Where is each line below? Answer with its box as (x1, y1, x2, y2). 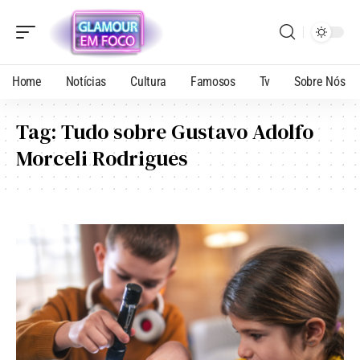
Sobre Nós (294, 74, 346, 89)
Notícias (65, 74, 107, 89)
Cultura (130, 74, 166, 89)
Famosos (190, 74, 235, 89)
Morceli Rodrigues (16, 144, 188, 173)
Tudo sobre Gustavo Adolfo (61, 117, 313, 146)
